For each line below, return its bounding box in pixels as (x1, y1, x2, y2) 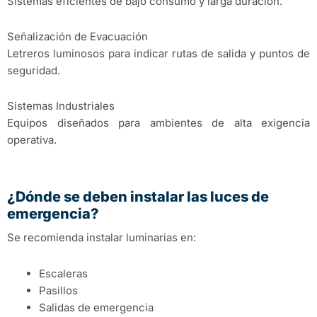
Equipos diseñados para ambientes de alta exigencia (7, 116, 310, 130)
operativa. (7, 133, 57, 147)
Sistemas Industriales (7, 99, 115, 113)
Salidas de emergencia (39, 300, 154, 314)
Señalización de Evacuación (7, 29, 148, 43)
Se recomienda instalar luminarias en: (7, 231, 196, 245)
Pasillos (39, 283, 78, 297)
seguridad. (7, 63, 60, 77)
